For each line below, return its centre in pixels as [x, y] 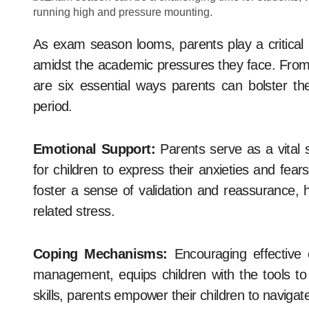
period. [53, 106]
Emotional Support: [94, 149]
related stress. [74, 211]
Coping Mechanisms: [100, 254]
